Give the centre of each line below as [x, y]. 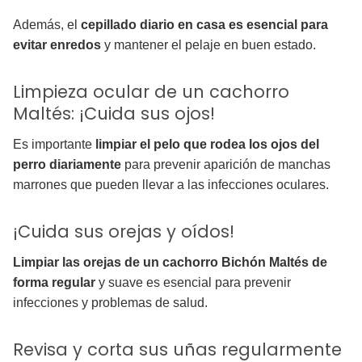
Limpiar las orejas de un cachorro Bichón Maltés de [170, 263]
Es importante [54, 145]
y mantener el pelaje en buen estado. [208, 45]
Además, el [47, 25]
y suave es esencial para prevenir [195, 283]
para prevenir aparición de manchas [226, 165]
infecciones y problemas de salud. [110, 303]
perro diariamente [67, 165]
